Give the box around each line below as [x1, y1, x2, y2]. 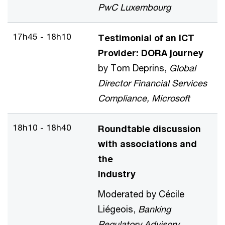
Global [169, 62, 196, 73]
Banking [138, 203, 171, 214]
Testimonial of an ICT [98, 32, 194, 43]
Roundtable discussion [98, 123, 201, 134]
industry [98, 168, 212, 179]
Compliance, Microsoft [98, 92, 190, 103]
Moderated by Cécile [98, 188, 184, 199]
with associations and [98, 138, 197, 149]
